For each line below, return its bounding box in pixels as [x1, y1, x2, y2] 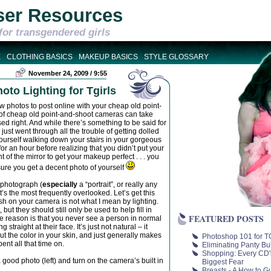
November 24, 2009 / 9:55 [28, 69, 107, 77]
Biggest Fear [202, 258, 244, 267]
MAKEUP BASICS [79, 53, 138, 61]
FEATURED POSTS [189, 212, 264, 226]
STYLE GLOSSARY [144, 53, 209, 61]
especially [42, 180, 77, 189]
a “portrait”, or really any [77, 180, 157, 189]
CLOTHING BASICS [7, 53, 73, 61]
